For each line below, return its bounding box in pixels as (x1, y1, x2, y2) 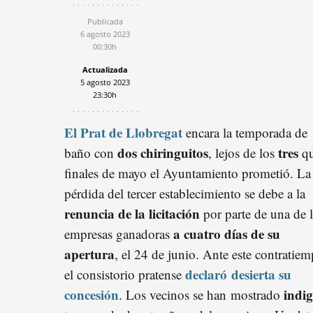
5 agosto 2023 (80, 76, 130, 87)
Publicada (87, 15, 123, 27)
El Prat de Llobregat (64, 122, 182, 142)
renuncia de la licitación (64, 203, 200, 223)
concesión (64, 284, 119, 304)
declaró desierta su (185, 264, 291, 284)
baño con (64, 143, 117, 161)
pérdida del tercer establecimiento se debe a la (64, 184, 305, 202)
